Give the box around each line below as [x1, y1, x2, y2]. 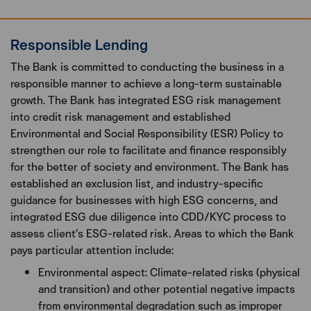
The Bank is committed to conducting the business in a [10, 58, 284, 75]
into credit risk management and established [10, 108, 230, 125]
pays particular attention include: [10, 242, 174, 258]
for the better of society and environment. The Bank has [10, 158, 289, 175]
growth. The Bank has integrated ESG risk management [10, 92, 281, 108]
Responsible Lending [10, 33, 148, 56]
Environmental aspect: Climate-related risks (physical [38, 264, 300, 280]
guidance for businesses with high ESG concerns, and [10, 192, 278, 208]
